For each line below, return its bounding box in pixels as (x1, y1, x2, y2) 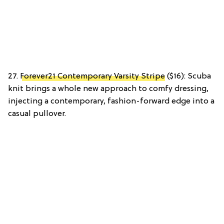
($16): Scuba (165, 71, 211, 81)
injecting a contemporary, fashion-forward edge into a (8, 96, 214, 106)
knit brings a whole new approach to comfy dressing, (8, 84, 208, 93)
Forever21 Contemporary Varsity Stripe (20, 71, 165, 81)
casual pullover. (8, 109, 66, 118)
